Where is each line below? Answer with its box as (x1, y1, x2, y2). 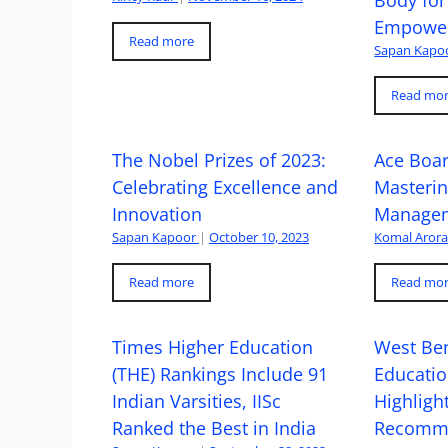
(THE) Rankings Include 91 (112, 361, 328, 386)
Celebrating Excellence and (112, 174, 338, 199)
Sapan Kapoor (112, 227, 196, 246)
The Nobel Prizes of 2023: (112, 147, 326, 172)
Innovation (112, 201, 202, 226)
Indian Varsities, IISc (112, 388, 281, 413)
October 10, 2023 (209, 227, 309, 246)
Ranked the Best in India (112, 415, 316, 440)
